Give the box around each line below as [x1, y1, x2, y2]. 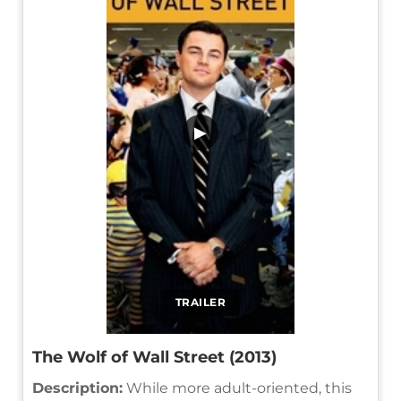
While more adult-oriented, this [123, 379, 352, 397]
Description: [32, 379, 123, 397]
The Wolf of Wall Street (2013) [32, 346, 277, 367]
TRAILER [175, 294, 226, 309]
